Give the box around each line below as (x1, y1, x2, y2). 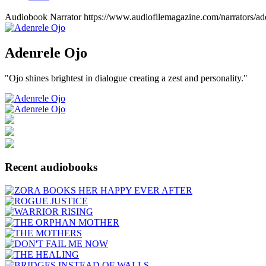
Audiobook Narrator (5, 11, 81, 22)
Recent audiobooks (5, 161, 97, 174)
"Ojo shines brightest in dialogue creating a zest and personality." (5, 72, 248, 83)
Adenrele (5, 45, 61, 61)
